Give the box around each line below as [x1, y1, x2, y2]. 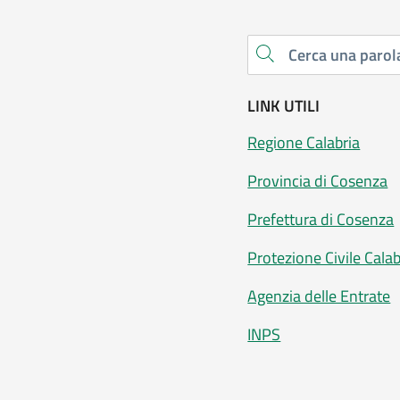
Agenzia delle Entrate [247, 283, 391, 308]
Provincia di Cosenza [247, 168, 388, 193]
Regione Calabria [247, 129, 361, 154]
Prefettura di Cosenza [247, 206, 395, 231]
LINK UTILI [247, 93, 321, 118]
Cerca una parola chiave [254, 52, 266, 74]
